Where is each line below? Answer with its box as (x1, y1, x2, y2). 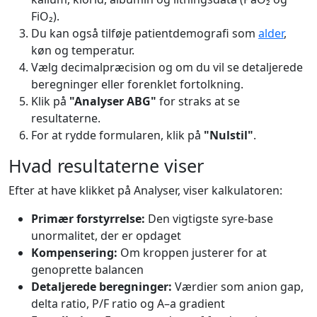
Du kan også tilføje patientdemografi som (31, 25, 258, 41)
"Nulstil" (204, 127, 253, 143)
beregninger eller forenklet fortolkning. (31, 76, 243, 92)
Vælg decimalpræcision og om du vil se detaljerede (31, 59, 303, 75)
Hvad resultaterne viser (8, 154, 204, 178)
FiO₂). (31, 8, 59, 24)
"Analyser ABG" (69, 93, 156, 109)
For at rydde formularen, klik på (31, 127, 204, 143)
